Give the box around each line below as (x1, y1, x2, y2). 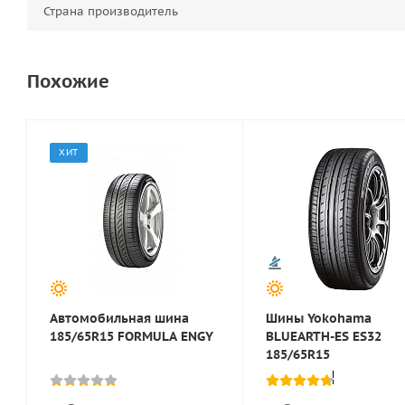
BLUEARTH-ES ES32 (266, 328, 381, 345)
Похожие (27, 70, 109, 94)
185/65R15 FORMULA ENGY (50, 328, 213, 345)
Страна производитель (43, 4, 178, 20)
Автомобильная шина (50, 310, 189, 327)
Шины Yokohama (266, 310, 372, 327)
